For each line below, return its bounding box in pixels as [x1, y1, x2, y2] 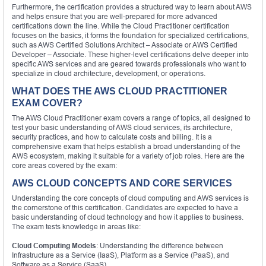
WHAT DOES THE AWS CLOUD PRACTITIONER [12, 85, 227, 96]
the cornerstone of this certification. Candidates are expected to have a [12, 202, 238, 212]
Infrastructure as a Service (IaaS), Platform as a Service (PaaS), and [12, 250, 229, 259]
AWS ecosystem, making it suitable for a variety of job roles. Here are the [12, 151, 245, 160]
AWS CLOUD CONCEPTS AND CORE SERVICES [12, 178, 232, 188]
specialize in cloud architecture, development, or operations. [12, 68, 205, 78]
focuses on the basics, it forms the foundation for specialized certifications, [12, 30, 249, 40]
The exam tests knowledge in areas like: [12, 221, 141, 231]
